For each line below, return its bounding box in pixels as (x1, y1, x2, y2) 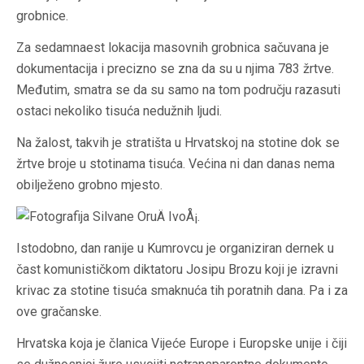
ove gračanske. (16, 304, 102, 320)
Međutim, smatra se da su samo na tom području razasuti (16, 82, 340, 98)
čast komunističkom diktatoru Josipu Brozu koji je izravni (16, 262, 338, 278)
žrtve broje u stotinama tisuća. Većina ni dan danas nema (16, 156, 335, 172)
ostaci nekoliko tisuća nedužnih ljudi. (16, 103, 222, 119)
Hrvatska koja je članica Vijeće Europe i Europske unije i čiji (16, 336, 347, 352)
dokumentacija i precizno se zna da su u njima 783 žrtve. (16, 61, 334, 77)
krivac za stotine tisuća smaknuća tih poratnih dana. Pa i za (16, 283, 348, 299)
